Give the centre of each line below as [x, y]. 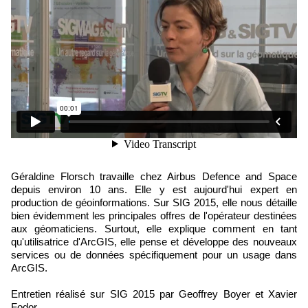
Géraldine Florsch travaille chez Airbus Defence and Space [15, 176]
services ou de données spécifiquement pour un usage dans [154, 255]
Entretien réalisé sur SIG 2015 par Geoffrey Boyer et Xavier [154, 294]
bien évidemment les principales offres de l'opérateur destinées [154, 216]
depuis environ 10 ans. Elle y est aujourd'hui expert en [154, 189]
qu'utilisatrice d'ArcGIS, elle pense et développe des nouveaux [154, 242]
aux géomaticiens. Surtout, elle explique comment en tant [154, 229]
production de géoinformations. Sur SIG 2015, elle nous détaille [154, 202]
